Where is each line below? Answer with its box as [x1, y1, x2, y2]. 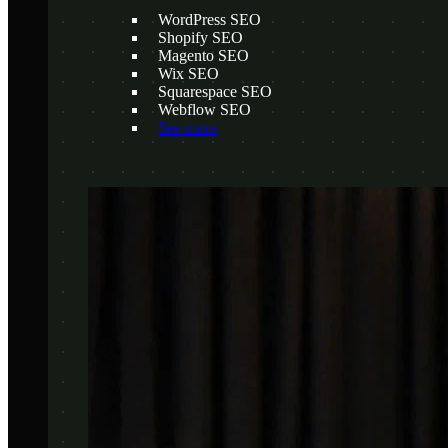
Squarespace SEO [158, 82, 272, 100]
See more [158, 118, 217, 136]
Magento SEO [158, 46, 249, 64]
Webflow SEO [158, 100, 251, 118]
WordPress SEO [158, 10, 261, 28]
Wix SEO [158, 64, 219, 82]
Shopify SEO [158, 28, 243, 46]
